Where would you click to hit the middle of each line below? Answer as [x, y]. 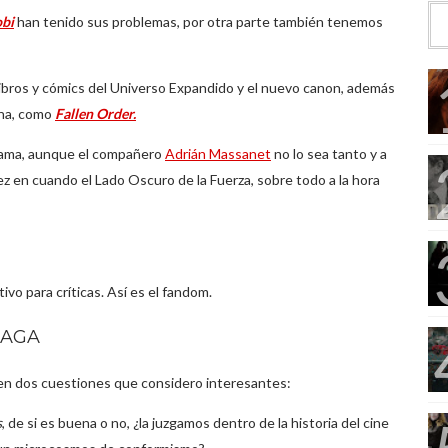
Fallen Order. [95, 113]
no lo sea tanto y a [329, 153]
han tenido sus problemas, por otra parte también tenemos [198, 21]
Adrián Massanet [218, 153]
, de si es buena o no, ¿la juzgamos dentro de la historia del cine [195, 422]
